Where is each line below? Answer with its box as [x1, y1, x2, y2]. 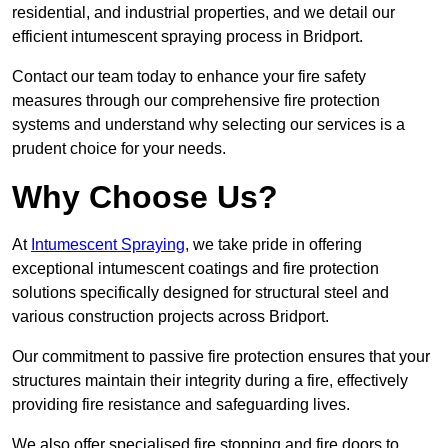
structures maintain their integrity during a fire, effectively [12, 372, 408, 390]
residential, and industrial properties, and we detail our [12, 4, 395, 22]
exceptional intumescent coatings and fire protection [12, 260, 379, 278]
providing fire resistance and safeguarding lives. [12, 396, 350, 414]
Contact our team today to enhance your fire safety [12, 68, 366, 86]
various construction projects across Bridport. [12, 308, 329, 326]
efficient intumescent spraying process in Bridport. [12, 28, 363, 46]
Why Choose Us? [12, 179, 278, 216]
